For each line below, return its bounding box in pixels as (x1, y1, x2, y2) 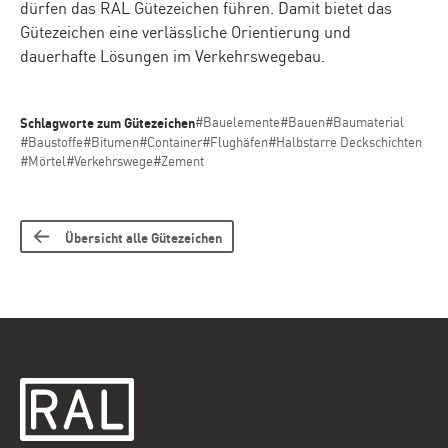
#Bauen (280, 112, 325, 130)
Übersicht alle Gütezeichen (65, 227, 222, 246)
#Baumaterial (325, 112, 404, 130)
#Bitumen (83, 132, 139, 150)
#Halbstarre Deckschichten (268, 132, 422, 150)
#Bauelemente (195, 112, 280, 130)
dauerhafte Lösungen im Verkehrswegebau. (20, 44, 325, 66)
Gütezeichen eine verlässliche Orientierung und (20, 20, 351, 42)
